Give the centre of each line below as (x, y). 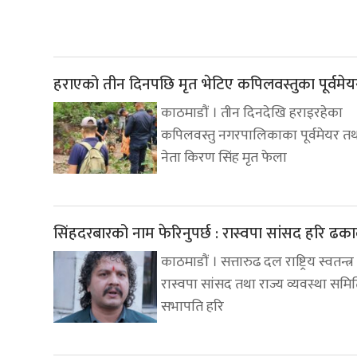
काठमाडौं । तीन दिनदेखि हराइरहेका (252, 113)
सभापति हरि (192, 306)
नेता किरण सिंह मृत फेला (224, 157)
